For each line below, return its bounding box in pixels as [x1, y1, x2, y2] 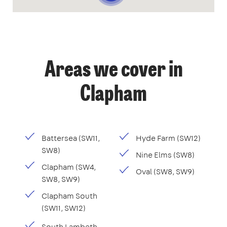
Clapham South [42, 190, 97, 201]
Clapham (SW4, [42, 161, 96, 172]
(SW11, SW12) [42, 202, 86, 213]
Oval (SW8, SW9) [136, 166, 195, 177]
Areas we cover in [44, 60, 183, 82]
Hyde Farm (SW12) [136, 132, 201, 143]
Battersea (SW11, [42, 132, 100, 143]
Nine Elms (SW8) [136, 149, 195, 160]
